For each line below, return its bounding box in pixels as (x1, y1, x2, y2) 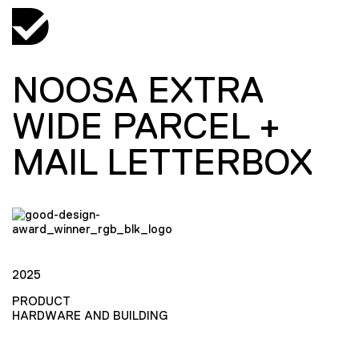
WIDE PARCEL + (12, 106, 280, 146)
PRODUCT (12, 293, 71, 308)
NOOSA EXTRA (12, 70, 264, 110)
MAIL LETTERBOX (12, 142, 313, 182)
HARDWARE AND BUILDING (12, 308, 167, 322)
